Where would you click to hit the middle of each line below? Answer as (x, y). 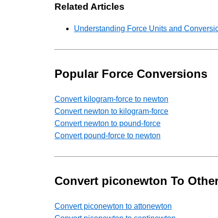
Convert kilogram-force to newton (111, 99)
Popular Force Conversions (131, 74)
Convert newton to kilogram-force (111, 111)
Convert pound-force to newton (108, 136)
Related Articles (90, 6)
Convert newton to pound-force (108, 124)
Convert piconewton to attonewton (113, 206)
